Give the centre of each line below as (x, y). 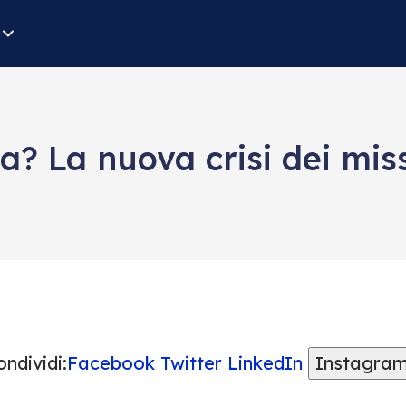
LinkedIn (265, 363)
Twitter (191, 363)
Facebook (111, 363)
